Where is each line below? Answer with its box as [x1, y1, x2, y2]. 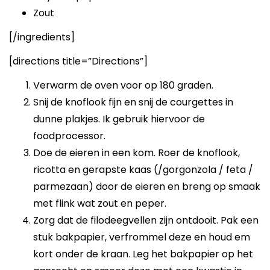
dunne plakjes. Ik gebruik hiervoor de [33, 111, 205, 126]
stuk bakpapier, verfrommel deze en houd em [33, 230, 250, 244]
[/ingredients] [9, 30, 75, 44]
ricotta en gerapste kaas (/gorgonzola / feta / [33, 162, 253, 177]
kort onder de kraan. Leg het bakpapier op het [33, 246, 253, 261]
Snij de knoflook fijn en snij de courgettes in [33, 95, 233, 109]
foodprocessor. [33, 128, 105, 143]
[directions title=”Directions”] [9, 54, 148, 68]
